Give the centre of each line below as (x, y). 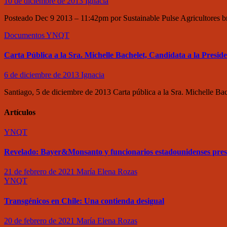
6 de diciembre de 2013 (43, 75)
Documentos (25, 35)
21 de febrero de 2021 (40, 172)
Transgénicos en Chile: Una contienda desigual (84, 201)
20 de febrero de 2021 (40, 220)
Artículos (20, 112)
